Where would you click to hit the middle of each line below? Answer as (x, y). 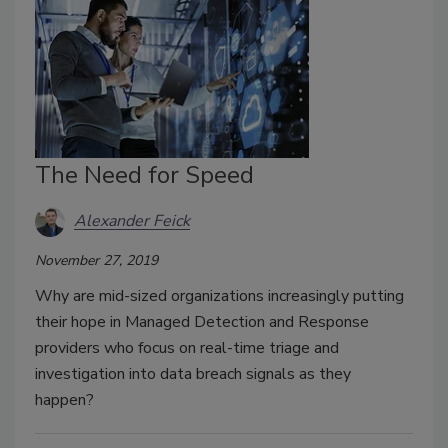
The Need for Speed (144, 174)
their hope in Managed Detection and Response (202, 321)
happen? (64, 399)
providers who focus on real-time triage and (187, 347)
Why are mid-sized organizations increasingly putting (219, 295)
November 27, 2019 (96, 260)
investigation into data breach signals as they (193, 373)
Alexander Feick (132, 221)
